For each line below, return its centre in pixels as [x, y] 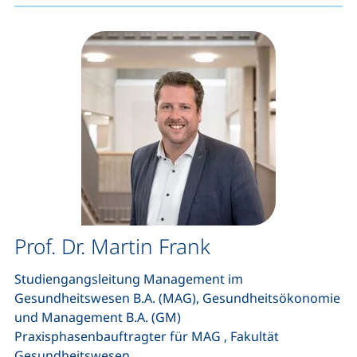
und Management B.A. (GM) [98, 317]
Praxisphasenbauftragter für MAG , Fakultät [147, 336]
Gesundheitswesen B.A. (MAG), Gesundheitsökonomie [177, 298]
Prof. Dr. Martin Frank [112, 246]
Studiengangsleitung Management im [129, 279]
